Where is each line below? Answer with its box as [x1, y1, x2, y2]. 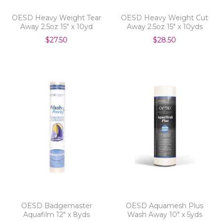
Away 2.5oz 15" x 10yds [126, 22, 203, 31]
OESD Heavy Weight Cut [121, 13, 208, 22]
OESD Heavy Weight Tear [12, 13, 101, 22]
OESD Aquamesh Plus [126, 201, 203, 210]
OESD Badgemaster [21, 201, 92, 210]
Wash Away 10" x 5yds [127, 210, 202, 219]
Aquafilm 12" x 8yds [23, 210, 90, 219]
